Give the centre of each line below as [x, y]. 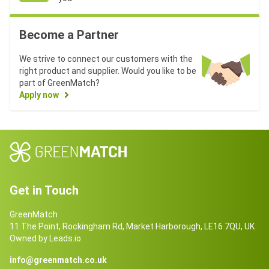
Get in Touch [44, 191]
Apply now [39, 95]
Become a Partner [69, 35]
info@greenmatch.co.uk [58, 260]
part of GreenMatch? [59, 83]
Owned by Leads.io [45, 239]
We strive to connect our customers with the [106, 59]
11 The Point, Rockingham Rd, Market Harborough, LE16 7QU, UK [132, 227]
